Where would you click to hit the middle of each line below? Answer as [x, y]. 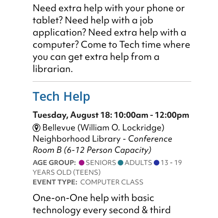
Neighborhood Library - [80, 139]
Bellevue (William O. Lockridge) [102, 127]
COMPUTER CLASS [112, 182]
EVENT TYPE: [56, 182]
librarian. [53, 69]
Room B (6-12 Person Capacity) [92, 150]
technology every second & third [102, 210]
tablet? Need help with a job [93, 20]
